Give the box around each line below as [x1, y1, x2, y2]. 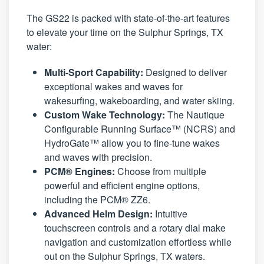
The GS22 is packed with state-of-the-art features [27, 11, 230, 25]
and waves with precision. [44, 150, 152, 164]
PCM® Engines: [44, 164, 115, 179]
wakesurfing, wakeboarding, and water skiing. [44, 94, 235, 108]
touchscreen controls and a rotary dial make [44, 221, 226, 235]
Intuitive [153, 207, 187, 221]
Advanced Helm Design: [44, 207, 153, 221]
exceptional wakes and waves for [44, 80, 183, 94]
